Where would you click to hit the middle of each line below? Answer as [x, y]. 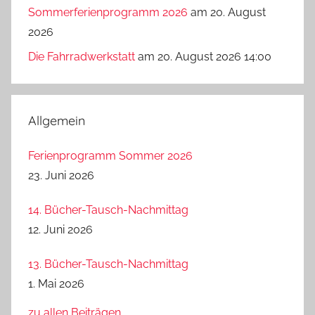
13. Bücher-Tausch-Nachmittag [109, 264]
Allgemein [57, 120]
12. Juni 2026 [60, 229]
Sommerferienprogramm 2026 [108, 13]
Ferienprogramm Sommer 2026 [110, 155]
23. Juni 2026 [61, 175]
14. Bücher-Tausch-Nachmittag [109, 210]
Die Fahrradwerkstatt [82, 56]
